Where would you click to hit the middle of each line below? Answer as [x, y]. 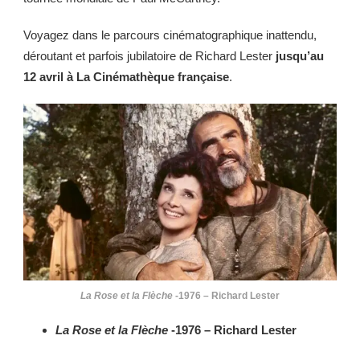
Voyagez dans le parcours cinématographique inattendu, [170, 35]
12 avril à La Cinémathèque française [126, 77]
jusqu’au [300, 56]
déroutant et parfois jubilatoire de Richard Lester [149, 56]
